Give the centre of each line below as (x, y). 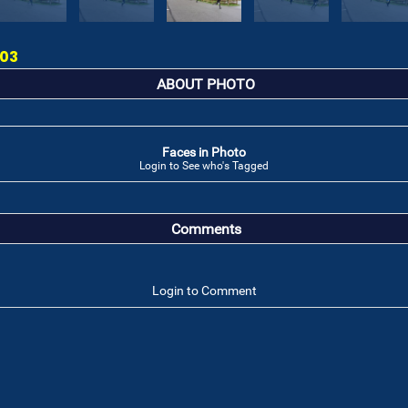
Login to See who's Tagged (204, 166)
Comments (206, 229)
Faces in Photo (204, 152)
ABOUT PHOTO (206, 85)
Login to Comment (204, 291)
